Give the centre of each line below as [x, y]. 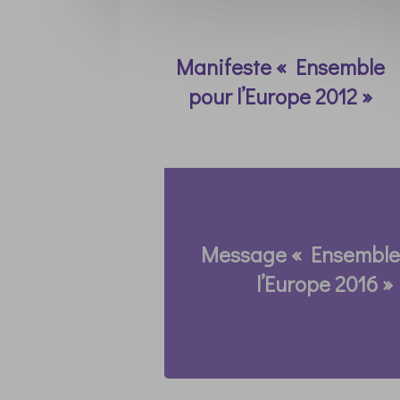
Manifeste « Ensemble [280, 67]
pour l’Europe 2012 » [280, 96]
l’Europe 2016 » [325, 284]
